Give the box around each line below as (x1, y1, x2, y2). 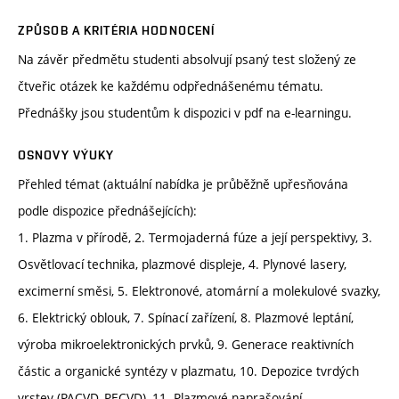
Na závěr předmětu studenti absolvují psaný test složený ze (18, 51, 356, 69)
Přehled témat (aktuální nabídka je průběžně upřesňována (18, 175, 348, 193)
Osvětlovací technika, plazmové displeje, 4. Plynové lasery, (18, 256, 346, 273)
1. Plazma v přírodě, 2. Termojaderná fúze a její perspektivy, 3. (18, 229, 372, 247)
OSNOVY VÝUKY (18, 148, 115, 163)
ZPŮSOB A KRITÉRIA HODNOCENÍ (18, 23, 216, 38)
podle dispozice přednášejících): (18, 202, 197, 220)
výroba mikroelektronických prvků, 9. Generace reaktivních (18, 336, 354, 354)
